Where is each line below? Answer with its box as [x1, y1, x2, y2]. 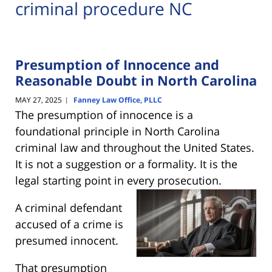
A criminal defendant [15, 200, 122, 216]
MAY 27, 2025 [15, 95, 62, 106]
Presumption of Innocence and [15, 55, 219, 73]
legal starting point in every [15, 173, 157, 188]
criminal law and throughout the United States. [15, 140, 254, 155]
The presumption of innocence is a [15, 107, 193, 123]
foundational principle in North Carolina [15, 124, 220, 139]
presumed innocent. [15, 233, 118, 248]
